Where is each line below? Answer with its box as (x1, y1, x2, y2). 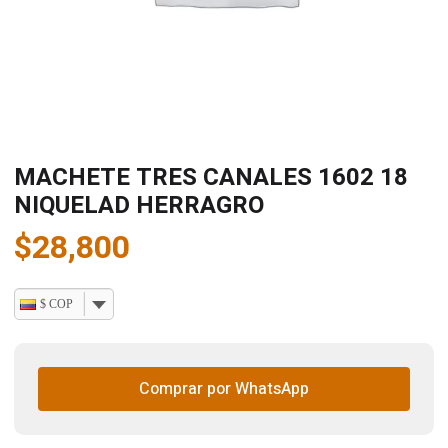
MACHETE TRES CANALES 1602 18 (14, 160, 408, 195)
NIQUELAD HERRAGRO (14, 188, 264, 223)
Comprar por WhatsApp (139, 377, 309, 401)
